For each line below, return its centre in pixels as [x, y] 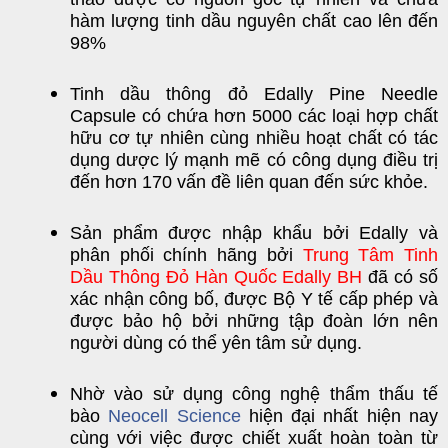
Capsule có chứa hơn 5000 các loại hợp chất [254, 116]
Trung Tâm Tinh [370, 255]
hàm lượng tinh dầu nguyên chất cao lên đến [254, 21]
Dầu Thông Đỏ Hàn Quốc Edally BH [216, 277]
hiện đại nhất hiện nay [339, 416]
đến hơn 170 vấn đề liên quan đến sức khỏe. [249, 182]
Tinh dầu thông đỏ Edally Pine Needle [254, 94]
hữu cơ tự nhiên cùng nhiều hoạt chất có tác [254, 138]
